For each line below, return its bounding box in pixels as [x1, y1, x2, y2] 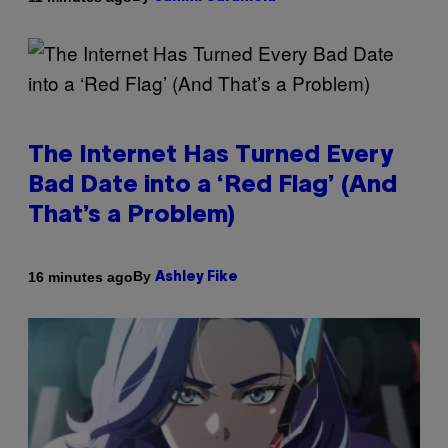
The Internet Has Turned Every [28, 145, 393, 168]
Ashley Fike [155, 271, 238, 285]
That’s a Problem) [28, 205, 235, 228]
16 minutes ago [28, 268, 133, 285]
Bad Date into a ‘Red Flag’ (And [28, 175, 397, 198]
